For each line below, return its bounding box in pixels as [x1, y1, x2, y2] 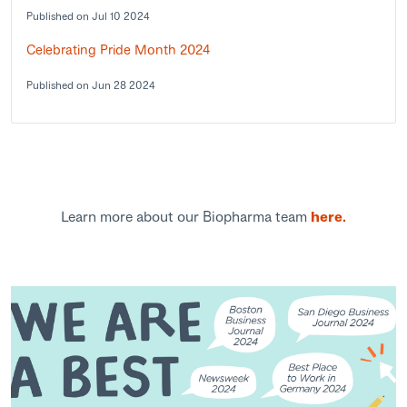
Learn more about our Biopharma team [61, 206, 311, 224]
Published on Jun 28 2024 [26, 77, 155, 92]
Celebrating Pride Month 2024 [26, 40, 210, 57]
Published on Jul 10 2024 [26, 8, 150, 23]
